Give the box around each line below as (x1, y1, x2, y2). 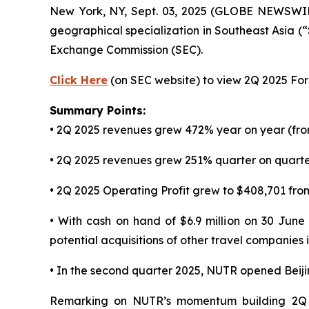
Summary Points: (50, 103, 146, 117)
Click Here (50, 73, 108, 87)
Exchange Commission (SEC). (50, 43, 203, 57)
